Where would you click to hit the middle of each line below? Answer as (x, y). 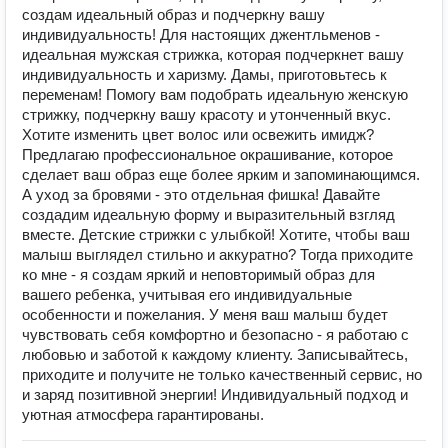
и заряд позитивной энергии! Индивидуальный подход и (215, 394)
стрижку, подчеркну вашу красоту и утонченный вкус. (206, 114)
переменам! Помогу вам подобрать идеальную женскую (215, 94)
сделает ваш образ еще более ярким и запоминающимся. (221, 174)
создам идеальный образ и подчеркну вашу (173, 14)
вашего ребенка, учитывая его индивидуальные (187, 294)
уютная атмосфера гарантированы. (143, 414)
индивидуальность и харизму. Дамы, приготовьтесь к (204, 74)
